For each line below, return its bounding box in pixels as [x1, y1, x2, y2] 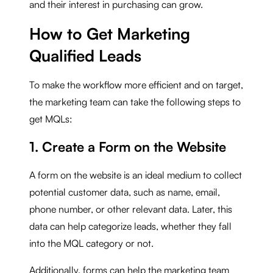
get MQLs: [29, 112, 73, 125]
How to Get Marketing [29, 23, 190, 43]
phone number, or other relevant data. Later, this [29, 202, 232, 215]
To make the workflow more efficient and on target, [29, 78, 243, 91]
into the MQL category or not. [29, 236, 154, 249]
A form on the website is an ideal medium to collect [29, 168, 242, 181]
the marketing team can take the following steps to [29, 95, 241, 108]
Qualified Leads [29, 45, 141, 65]
